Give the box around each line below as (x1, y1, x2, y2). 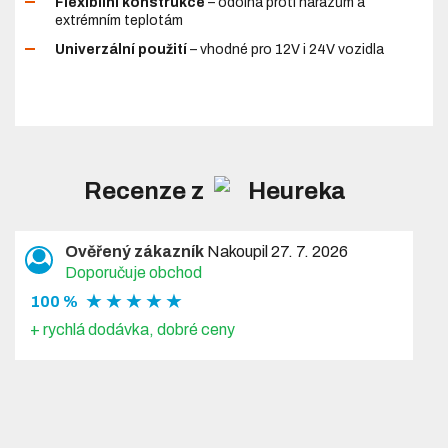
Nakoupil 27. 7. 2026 (204, 243, 349, 260)
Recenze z (84, 178, 210, 204)
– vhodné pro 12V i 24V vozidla (187, 41, 385, 57)
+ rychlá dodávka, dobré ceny (30, 321, 236, 338)
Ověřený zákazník (65, 243, 205, 260)
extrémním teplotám (55, 12, 184, 28)
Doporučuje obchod (65, 264, 203, 281)
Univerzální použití (55, 41, 188, 57)
